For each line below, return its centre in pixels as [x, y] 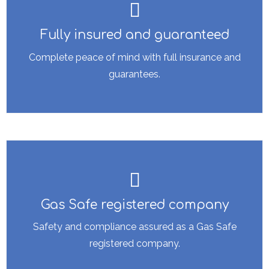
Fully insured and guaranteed [134, 35]
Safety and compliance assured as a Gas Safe [134, 227]
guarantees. [134, 74]
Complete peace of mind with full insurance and [134, 57]
